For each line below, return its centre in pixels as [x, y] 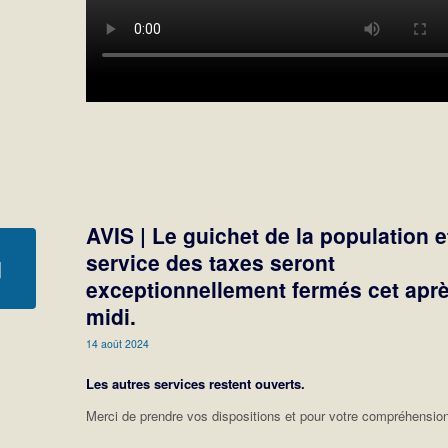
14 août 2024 [118, 344]
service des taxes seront [211, 262]
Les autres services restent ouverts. [196, 384]
